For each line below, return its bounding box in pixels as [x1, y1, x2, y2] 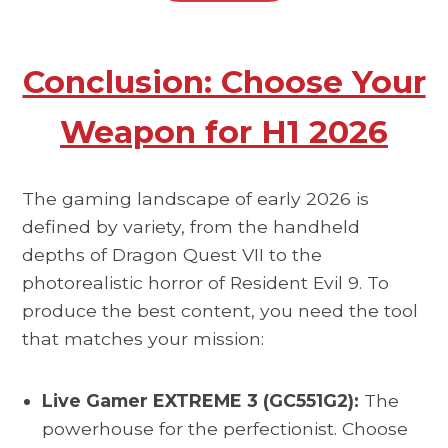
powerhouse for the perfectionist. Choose [42, 417, 409, 439]
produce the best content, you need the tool [22, 300, 419, 322]
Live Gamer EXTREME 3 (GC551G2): [42, 389, 360, 411]
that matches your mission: [22, 328, 265, 350]
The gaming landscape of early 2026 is [22, 188, 370, 210]
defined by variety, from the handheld [22, 216, 361, 238]
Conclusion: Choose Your [22, 63, 426, 102]
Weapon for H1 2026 [60, 113, 388, 152]
